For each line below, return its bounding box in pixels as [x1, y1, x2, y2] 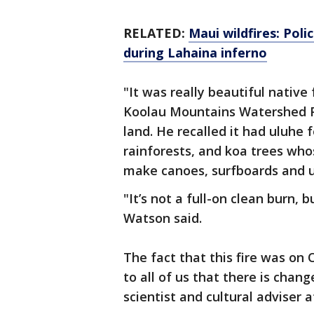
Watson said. [123, 210, 202, 227]
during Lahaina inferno [123, 44, 267, 62]
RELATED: [123, 25, 189, 42]
